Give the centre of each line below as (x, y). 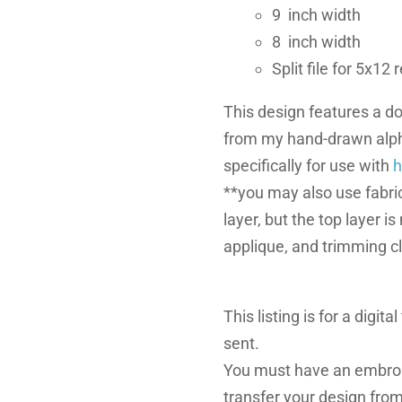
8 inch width (316, 42)
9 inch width (316, 15)
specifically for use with (308, 166)
